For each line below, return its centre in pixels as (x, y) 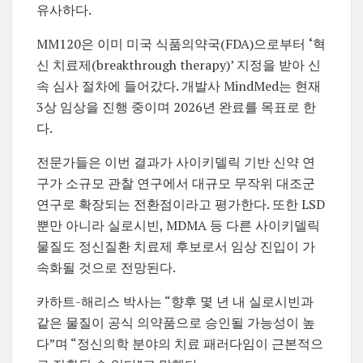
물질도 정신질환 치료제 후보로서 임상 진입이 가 (176, 247)
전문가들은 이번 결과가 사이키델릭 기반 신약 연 (176, 162)
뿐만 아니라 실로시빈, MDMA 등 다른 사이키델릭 (178, 226)
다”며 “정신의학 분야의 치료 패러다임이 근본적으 (180, 344)
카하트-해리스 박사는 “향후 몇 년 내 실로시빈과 (175, 302)
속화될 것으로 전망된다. (106, 268)
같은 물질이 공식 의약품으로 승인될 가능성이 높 (176, 323)
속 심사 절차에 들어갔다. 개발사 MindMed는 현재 (179, 86)
